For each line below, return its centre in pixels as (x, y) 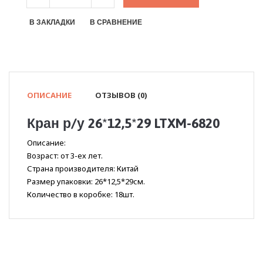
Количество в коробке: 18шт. (81, 195)
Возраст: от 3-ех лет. (65, 156)
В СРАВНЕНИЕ (116, 23)
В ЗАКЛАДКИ (52, 23)
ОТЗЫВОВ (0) (121, 95)
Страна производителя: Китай (83, 169)
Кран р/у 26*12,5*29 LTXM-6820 (123, 124)
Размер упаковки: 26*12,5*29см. (86, 182)
